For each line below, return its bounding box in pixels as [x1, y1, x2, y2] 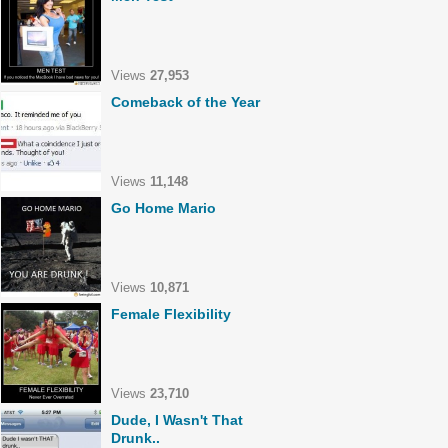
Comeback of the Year [111, 94, 260, 110]
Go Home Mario [111, 200, 216, 216]
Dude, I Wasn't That [111, 412, 243, 428]
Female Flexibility [111, 306, 231, 322]
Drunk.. [111, 430, 160, 446]
